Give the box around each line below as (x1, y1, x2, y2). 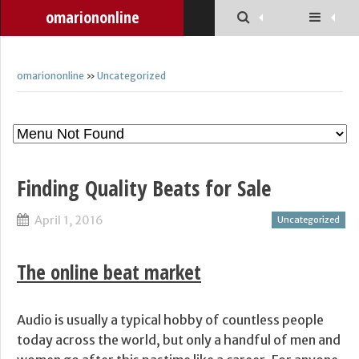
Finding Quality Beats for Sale (17, 173, 271, 203)
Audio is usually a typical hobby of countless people (17, 311, 324, 328)
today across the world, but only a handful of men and (17, 331, 341, 348)
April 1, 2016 (34, 212, 103, 228)
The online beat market (17, 257, 201, 285)
